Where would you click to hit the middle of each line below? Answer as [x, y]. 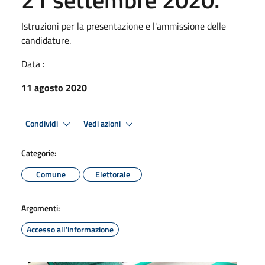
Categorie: [39, 153]
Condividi [43, 123]
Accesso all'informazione [70, 229]
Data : [33, 64]
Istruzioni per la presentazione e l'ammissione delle [124, 26]
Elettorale [112, 174]
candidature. [46, 40]
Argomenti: [41, 208]
